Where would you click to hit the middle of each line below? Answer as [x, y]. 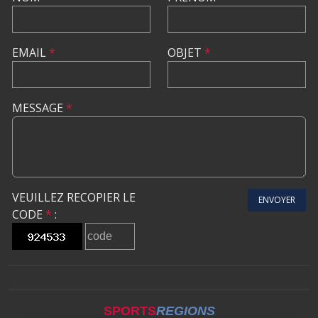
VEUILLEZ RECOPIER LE [74, 197]
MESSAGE [39, 108]
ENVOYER [277, 199]
